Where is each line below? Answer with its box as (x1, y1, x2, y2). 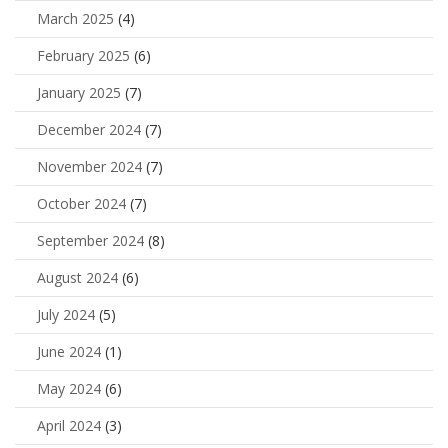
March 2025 (37, 9, 114, 29)
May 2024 (37, 379, 101, 399)
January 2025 (37, 83, 121, 103)
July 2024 (37, 305, 95, 325)
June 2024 (37, 342, 101, 362)
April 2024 (37, 416, 101, 436)
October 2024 (37, 194, 126, 214)
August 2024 (37, 268, 118, 288)
